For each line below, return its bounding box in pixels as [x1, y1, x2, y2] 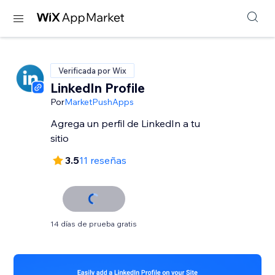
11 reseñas [79, 154, 127, 166]
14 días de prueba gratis [50, 219, 137, 228]
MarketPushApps [64, 96, 134, 107]
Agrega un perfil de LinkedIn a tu [50, 117, 201, 130]
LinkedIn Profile [50, 80, 145, 96]
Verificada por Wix [58, 66, 127, 76]
